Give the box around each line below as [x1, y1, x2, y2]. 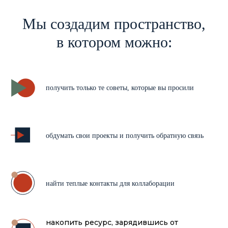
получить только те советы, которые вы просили [46, 84, 194, 92]
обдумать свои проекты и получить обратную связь [46, 132, 204, 140]
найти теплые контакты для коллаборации [46, 180, 175, 188]
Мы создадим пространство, [22, 15, 206, 33]
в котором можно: [56, 34, 172, 51]
